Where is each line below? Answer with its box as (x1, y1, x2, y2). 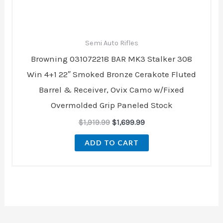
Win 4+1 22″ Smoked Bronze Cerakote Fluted (27, 69, 196, 80)
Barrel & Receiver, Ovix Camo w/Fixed (39, 85, 184, 95)
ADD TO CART (84, 138, 139, 147)
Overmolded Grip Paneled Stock (50, 100, 173, 111)
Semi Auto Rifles (85, 38, 138, 47)
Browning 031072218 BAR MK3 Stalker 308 (31, 54, 192, 64)
